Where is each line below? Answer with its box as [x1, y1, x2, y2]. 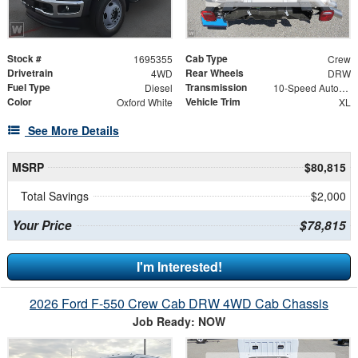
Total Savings [21, 188, 89, 205]
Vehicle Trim [185, 94, 241, 109]
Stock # [7, 51, 42, 66]
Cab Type [185, 51, 228, 66]
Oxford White [116, 95, 173, 109]
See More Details [28, 122, 119, 139]
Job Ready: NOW [133, 313, 225, 330]
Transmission [185, 80, 247, 95]
